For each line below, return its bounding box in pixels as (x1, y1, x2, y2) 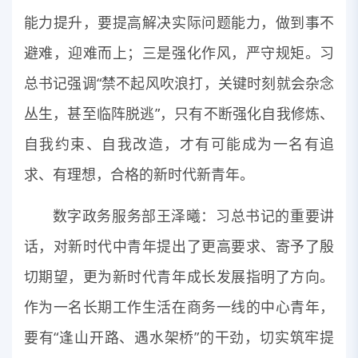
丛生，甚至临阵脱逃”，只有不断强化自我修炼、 (23, 103, 335, 123)
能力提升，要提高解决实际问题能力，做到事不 (23, 12, 335, 32)
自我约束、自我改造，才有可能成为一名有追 (23, 133, 335, 153)
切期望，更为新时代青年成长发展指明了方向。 (23, 267, 335, 287)
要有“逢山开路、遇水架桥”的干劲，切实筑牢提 (23, 328, 335, 348)
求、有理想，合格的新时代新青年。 (23, 164, 254, 184)
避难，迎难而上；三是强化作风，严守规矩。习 (23, 42, 335, 62)
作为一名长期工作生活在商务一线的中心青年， (23, 297, 335, 317)
